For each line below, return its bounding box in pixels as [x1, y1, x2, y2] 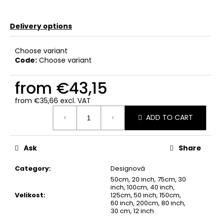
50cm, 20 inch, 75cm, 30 [110, 174, 186, 184]
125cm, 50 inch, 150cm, [110, 190, 181, 200]
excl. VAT [58, 95, 91, 106]
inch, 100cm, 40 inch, [110, 182, 175, 192]
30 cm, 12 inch [110, 206, 154, 216]
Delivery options [10, 21, 72, 31]
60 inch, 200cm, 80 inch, [110, 198, 185, 208]
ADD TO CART [146, 112, 193, 123]
